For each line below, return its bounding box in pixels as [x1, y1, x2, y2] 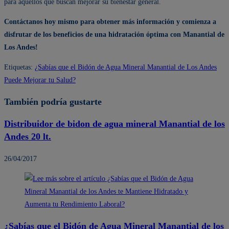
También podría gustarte [4, 96, 102, 107]
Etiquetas [4, 63, 31, 71]
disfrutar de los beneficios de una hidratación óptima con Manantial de [4, 30, 224, 38]
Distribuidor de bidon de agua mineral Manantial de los [4, 118, 225, 129]
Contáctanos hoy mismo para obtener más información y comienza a [4, 17, 216, 26]
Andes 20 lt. [4, 131, 51, 142]
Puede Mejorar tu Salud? [4, 76, 76, 84]
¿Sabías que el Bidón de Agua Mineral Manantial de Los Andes [35, 63, 217, 71]
